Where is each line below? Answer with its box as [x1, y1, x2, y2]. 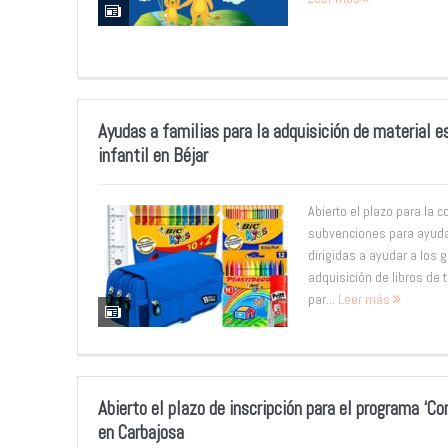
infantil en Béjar [97, 143, 208, 168]
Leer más [337, 290, 393, 308]
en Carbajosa [97, 420, 184, 445]
